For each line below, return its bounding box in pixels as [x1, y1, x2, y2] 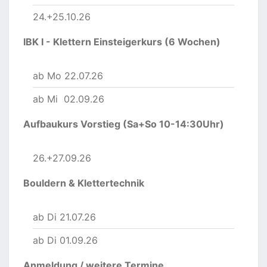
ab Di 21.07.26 [33, 211, 96, 223]
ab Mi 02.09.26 [33, 93, 104, 105]
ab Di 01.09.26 [33, 234, 98, 247]
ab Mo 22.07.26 [33, 70, 103, 82]
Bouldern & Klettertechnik [23, 177, 144, 190]
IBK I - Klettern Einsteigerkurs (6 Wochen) [23, 36, 221, 48]
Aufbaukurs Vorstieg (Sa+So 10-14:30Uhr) [23, 118, 224, 131]
